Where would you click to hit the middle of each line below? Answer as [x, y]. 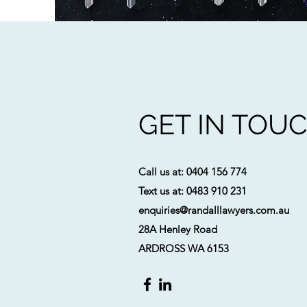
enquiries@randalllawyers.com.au [214, 210]
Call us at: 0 [165, 172]
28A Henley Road [178, 229]
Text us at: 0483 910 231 [193, 191]
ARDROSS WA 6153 [184, 248]
